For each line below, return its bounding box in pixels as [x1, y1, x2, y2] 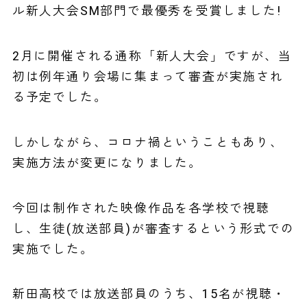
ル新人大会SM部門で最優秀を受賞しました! [12, 2, 282, 21]
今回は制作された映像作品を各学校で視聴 [12, 199, 270, 218]
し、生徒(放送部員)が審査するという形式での [12, 219, 295, 238]
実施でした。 [12, 240, 94, 259]
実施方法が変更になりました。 [12, 153, 202, 173]
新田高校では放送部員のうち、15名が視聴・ [12, 285, 286, 304]
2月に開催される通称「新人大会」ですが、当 [12, 47, 292, 66]
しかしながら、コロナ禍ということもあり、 [12, 133, 284, 152]
